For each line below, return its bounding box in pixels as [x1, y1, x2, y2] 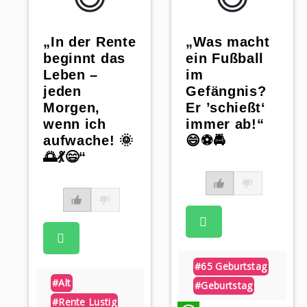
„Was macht [186, 34, 270, 50]
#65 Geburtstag [195, 260, 267, 273]
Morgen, [43, 100, 101, 116]
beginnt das [43, 51, 125, 66]
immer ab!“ [186, 116, 265, 132]
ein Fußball [186, 51, 265, 66]
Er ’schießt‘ [186, 100, 266, 116]
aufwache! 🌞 [43, 133, 134, 149]
